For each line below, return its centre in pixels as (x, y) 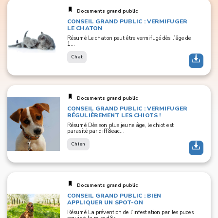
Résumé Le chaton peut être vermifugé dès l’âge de (129, 38)
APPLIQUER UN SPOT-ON (105, 202)
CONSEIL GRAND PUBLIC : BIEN (114, 196)
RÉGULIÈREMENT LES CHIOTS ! (114, 115)
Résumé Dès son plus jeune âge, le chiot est (120, 125)
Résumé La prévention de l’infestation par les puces (130, 212)
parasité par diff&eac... (96, 131)
